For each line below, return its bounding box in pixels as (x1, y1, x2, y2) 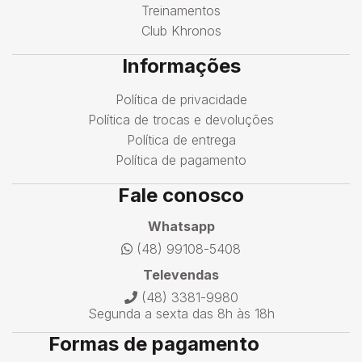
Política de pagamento (116, 152, 246, 168)
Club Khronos (141, 23, 221, 39)
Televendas (143, 267, 219, 283)
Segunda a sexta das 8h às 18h (87, 305, 275, 322)
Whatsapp (147, 218, 215, 234)
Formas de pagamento (48, 332, 259, 356)
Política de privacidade (115, 91, 247, 107)
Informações (121, 54, 241, 78)
